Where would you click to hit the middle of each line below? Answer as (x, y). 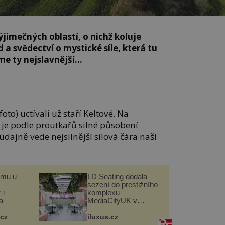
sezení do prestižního (123, 185)
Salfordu (101, 209)
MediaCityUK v (113, 201)
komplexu (104, 193)
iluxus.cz (103, 217)
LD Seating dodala (118, 177)
